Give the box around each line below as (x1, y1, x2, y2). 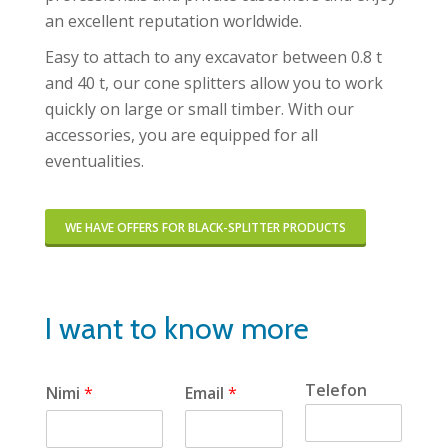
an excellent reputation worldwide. (45, 9, 302, 32)
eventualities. (45, 149, 144, 172)
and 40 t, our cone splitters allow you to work (45, 71, 383, 94)
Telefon (304, 378, 367, 401)
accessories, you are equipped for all (45, 123, 318, 146)
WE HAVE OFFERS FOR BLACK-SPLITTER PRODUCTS (65, 218, 346, 236)
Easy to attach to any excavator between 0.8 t (45, 45, 382, 68)
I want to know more (45, 309, 309, 347)
